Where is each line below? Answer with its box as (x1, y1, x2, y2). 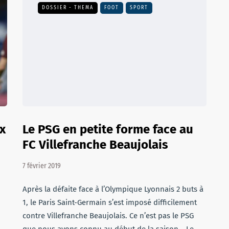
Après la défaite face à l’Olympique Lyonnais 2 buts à (22, 185, 203, 194)
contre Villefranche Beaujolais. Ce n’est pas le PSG (22, 211, 194, 220)
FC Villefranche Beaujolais (22, 138, 168, 152)
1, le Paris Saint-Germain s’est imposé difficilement (22, 198, 197, 207)
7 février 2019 (22, 162, 61, 170)
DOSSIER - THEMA (42, 5, 94, 11)
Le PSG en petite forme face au (22, 122, 193, 136)
